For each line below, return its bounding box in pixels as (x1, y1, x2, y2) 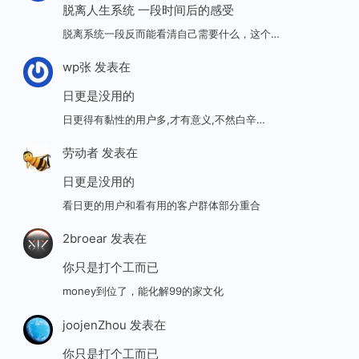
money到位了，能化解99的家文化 (62, 284, 224, 298)
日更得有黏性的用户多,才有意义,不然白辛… (62, 113, 265, 127)
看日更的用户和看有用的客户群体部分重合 (62, 199, 260, 212)
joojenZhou (62, 317, 127, 333)
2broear (62, 231, 107, 247)
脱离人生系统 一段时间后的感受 (62, 2, 234, 18)
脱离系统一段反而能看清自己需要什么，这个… (62, 26, 280, 40)
